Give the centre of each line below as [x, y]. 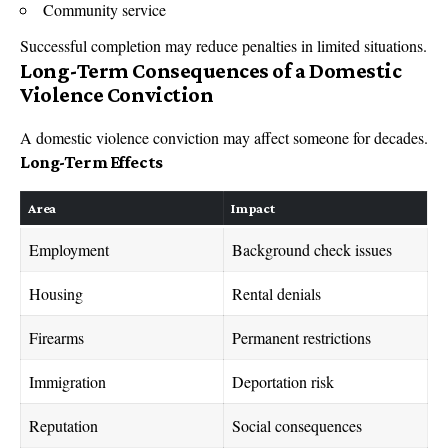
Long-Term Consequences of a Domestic [211, 71]
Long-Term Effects [91, 162]
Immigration [67, 381]
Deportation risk [283, 381]
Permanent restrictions [301, 337]
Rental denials [276, 293]
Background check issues [312, 249]
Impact [253, 207]
